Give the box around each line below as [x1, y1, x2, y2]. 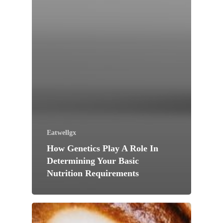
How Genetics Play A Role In [47, 143, 158, 153]
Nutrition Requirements [47, 168, 139, 178]
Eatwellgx [47, 128, 76, 136]
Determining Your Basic [47, 155, 139, 166]
